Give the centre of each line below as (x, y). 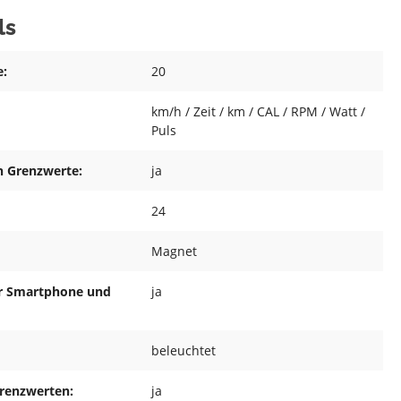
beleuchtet (183, 351)
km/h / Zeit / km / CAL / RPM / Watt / (258, 112)
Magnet (174, 252)
